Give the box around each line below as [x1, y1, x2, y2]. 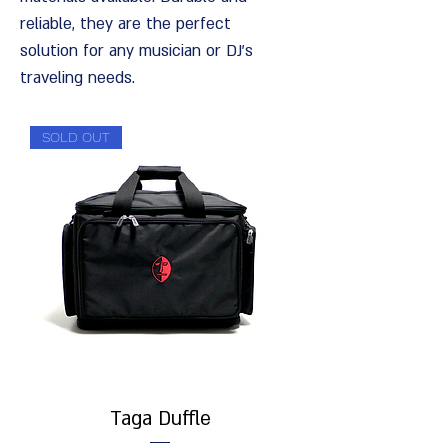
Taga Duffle [109, 406, 211, 433]
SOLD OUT [42, 129, 110, 146]
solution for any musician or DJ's [20, 40, 253, 63]
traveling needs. [20, 67, 135, 90]
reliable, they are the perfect [20, 13, 231, 36]
